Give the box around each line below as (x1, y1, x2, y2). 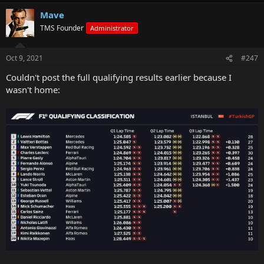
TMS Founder (40, 22, 84, 33)
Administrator (90, 23, 134, 32)
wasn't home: (6, 84, 60, 96)
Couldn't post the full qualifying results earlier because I (6, 71, 232, 84)
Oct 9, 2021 (6, 53, 43, 64)
